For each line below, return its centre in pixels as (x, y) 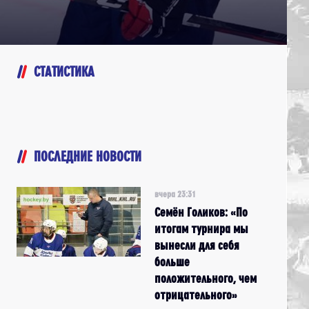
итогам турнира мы (201, 228)
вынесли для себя (197, 245)
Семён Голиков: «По (201, 212)
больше (172, 261)
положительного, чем (206, 278)
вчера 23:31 (175, 193)
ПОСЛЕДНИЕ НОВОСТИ (88, 156)
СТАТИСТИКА (64, 71)
